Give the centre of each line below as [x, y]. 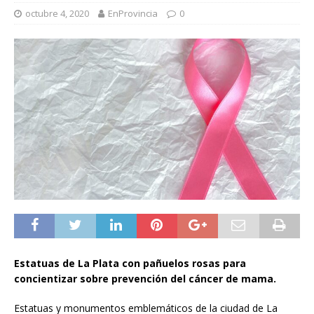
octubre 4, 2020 [57, 14]
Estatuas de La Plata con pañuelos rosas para [130, 263]
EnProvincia [133, 14]
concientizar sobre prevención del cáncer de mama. [145, 278]
